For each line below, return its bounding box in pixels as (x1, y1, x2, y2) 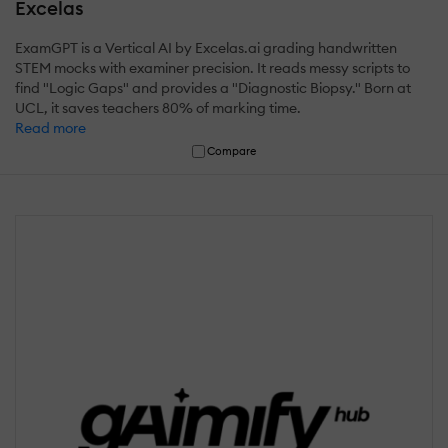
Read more (15, 118, 86, 137)
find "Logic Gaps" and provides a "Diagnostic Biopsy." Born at (15, 78, 411, 97)
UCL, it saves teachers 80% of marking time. (15, 98, 301, 117)
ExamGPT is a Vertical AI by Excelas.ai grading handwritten (15, 38, 397, 57)
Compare (207, 143, 257, 158)
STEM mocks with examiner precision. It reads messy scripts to (15, 58, 410, 77)
